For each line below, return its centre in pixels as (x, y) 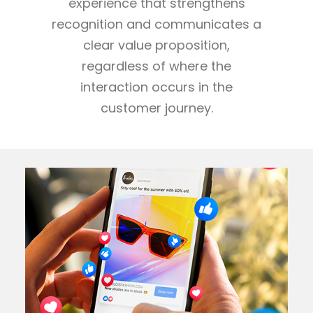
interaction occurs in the (156, 87)
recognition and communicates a (156, 24)
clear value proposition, (156, 45)
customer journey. (156, 108)
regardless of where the (156, 66)
